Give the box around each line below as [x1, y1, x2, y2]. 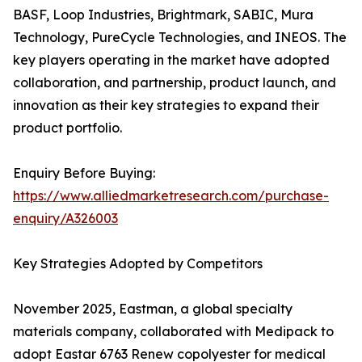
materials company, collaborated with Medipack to [13, 323, 334, 340]
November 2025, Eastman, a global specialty [13, 301, 293, 318]
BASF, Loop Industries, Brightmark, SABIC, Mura [13, 6, 314, 23]
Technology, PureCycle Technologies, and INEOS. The [13, 29, 347, 46]
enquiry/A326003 [13, 210, 118, 227]
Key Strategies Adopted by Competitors [13, 255, 263, 272]
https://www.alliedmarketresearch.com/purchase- [13, 187, 329, 204]
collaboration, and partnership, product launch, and [13, 74, 336, 91]
